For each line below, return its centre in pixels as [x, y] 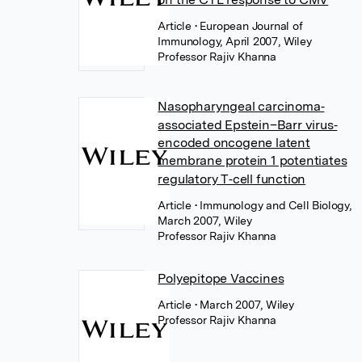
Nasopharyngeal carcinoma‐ [241, 106]
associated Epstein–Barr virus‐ [248, 125]
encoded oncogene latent [234, 143]
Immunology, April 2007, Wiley [235, 41]
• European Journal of [248, 26]
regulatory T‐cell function [232, 179]
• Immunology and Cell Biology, [273, 205]
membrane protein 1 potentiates [253, 160]
